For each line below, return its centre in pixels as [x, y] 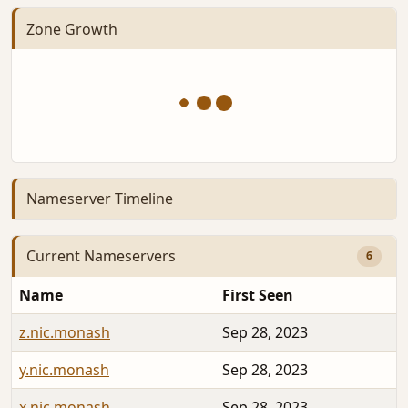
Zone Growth [72, 29]
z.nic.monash [65, 332]
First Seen [258, 295]
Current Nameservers [101, 256]
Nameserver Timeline [100, 199]
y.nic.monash [64, 369]
